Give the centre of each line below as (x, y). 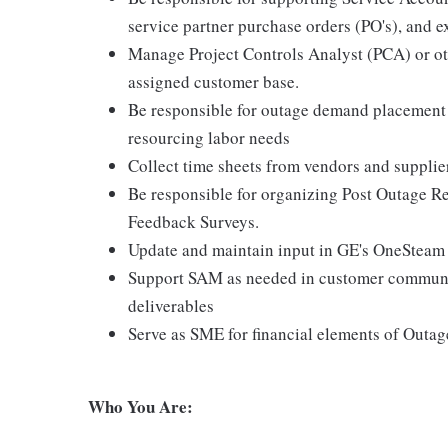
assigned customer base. (213, 81)
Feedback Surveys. (193, 221)
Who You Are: (140, 406)
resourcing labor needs (209, 137)
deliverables (171, 305)
